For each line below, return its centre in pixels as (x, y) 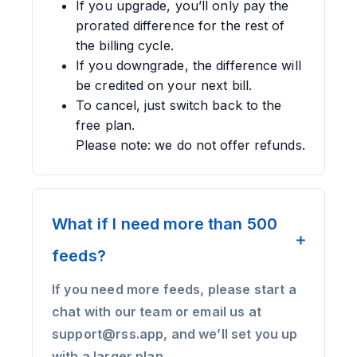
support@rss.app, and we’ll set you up (175, 334)
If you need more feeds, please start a (174, 289)
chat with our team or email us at (157, 312)
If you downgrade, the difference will (188, 65)
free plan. (105, 125)
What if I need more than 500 (165, 224)
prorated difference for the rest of (180, 25)
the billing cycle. (125, 45)
